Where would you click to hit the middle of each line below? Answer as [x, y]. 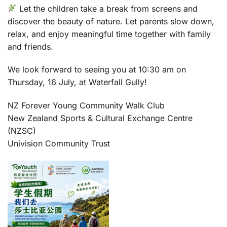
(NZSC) [22, 131]
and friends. [30, 46]
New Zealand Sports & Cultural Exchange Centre [100, 118]
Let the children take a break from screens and [107, 8]
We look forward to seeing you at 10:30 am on [97, 70]
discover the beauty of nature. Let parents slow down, [111, 21]
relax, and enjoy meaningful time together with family [109, 34]
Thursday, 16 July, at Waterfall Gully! [77, 82]
